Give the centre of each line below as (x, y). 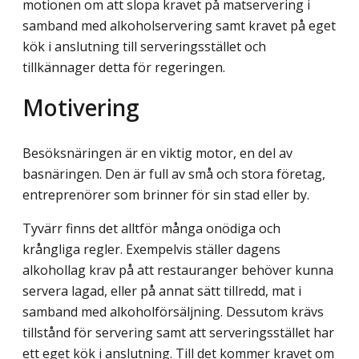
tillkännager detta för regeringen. (124, 68)
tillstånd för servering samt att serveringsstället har (178, 332)
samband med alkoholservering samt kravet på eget (179, 26)
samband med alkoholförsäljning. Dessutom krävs (173, 311)
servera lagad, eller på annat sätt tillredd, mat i (162, 290)
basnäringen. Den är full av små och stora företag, (174, 173)
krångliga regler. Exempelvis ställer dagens (151, 249)
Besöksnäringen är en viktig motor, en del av (157, 153)
